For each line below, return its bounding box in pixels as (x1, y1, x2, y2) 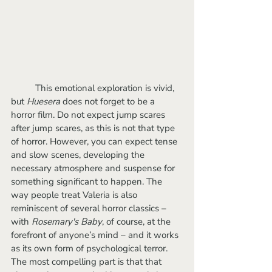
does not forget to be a (60, 95, 157, 107)
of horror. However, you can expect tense (11, 135, 180, 148)
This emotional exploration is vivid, (11, 81, 35, 94)
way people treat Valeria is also (11, 188, 140, 201)
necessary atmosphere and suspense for (11, 161, 177, 174)
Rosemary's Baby (32, 215, 102, 228)
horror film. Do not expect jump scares (11, 108, 168, 121)
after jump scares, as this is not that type (11, 121, 177, 134)
